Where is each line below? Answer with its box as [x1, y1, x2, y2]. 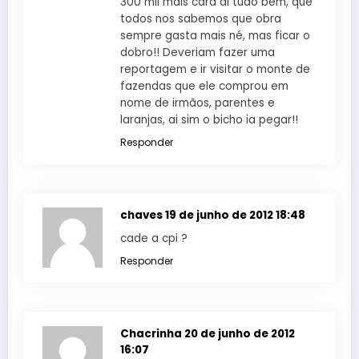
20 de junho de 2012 [184, 325, 295, 341]
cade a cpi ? [120, 230, 188, 246]
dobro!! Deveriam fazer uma [120, 44, 275, 60]
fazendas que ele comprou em [120, 78, 288, 94]
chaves [120, 207, 165, 223]
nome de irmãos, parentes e [120, 95, 275, 111]
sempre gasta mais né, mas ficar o [120, 27, 310, 43]
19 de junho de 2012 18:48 [165, 207, 305, 223]
